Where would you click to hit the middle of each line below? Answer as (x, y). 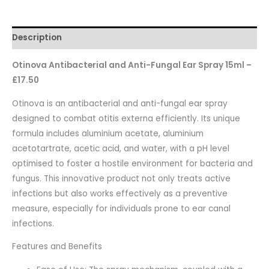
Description (37, 38)
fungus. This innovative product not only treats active (121, 178)
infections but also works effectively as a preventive (120, 193)
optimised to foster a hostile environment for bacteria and (132, 163)
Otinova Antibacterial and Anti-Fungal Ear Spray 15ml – (132, 65)
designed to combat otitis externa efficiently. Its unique (126, 118)
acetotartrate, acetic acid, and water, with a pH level (121, 148)
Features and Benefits (57, 247)
